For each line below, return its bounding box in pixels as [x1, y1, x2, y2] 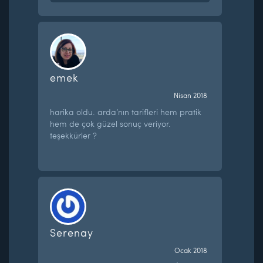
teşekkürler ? [50, 129, 97, 141]
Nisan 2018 [173, 90, 207, 100]
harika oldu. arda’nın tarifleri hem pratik [50, 106, 202, 117]
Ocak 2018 [174, 245, 207, 255]
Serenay [50, 224, 94, 240]
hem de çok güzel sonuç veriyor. [50, 117, 171, 129]
